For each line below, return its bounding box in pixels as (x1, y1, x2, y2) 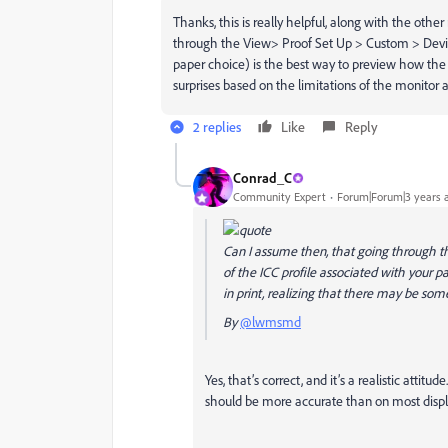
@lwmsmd (240, 312, 301, 330)
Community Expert (233, 189, 326, 205)
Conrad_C (233, 169, 292, 187)
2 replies (193, 117, 241, 135)
